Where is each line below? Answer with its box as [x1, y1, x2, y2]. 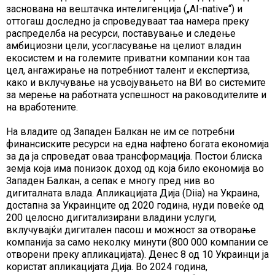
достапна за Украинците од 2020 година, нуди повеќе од [6, 199, 264, 212]
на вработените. [6, 101, 78, 114]
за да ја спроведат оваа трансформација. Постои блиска [6, 150, 262, 163]
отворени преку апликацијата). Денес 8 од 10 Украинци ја [6, 249, 269, 261]
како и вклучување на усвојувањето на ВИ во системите [6, 77, 266, 89]
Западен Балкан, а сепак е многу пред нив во [6, 175, 215, 187]
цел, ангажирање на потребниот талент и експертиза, [6, 64, 250, 77]
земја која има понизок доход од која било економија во [6, 163, 264, 175]
